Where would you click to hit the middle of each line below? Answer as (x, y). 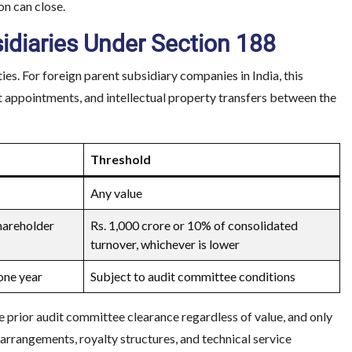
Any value (116, 193)
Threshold (121, 159)
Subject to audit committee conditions (193, 276)
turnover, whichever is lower (165, 244)
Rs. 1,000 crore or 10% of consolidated (194, 225)
